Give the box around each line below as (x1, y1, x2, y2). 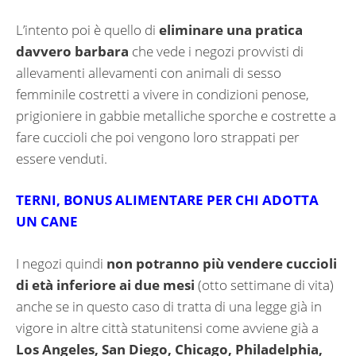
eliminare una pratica (159, 20, 303, 39)
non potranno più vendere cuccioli (103, 253, 337, 273)
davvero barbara (16, 41, 129, 60)
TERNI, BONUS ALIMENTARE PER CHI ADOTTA (16, 191, 319, 210)
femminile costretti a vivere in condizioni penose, (16, 84, 309, 103)
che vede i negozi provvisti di (129, 41, 304, 60)
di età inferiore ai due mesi (16, 275, 198, 294)
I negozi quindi (16, 253, 103, 273)
